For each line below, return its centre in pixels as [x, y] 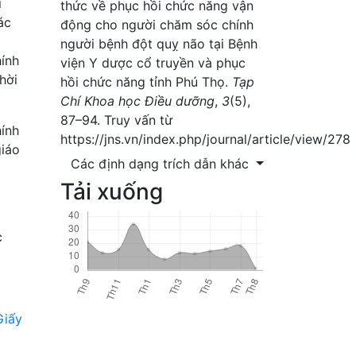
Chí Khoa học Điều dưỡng [137, 101]
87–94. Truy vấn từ [116, 120]
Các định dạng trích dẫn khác [162, 163]
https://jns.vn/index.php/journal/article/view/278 [205, 139]
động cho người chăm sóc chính [157, 24]
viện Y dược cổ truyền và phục [153, 62]
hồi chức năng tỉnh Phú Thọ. [146, 81]
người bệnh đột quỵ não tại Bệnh [159, 43]
